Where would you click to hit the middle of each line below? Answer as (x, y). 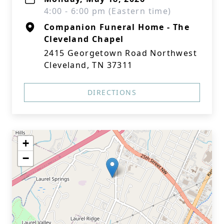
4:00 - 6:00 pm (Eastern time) (108, 11)
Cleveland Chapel (84, 39)
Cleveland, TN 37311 (88, 65)
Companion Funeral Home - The (117, 27)
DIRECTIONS (112, 92)
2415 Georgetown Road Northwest (120, 53)
